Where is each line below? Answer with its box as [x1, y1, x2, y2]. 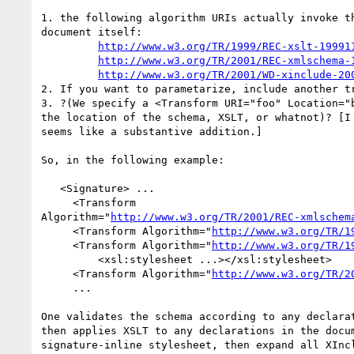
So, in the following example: [41, 153, 224, 166]
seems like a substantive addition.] [41, 125, 262, 137]
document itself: [41, 25, 142, 38]
